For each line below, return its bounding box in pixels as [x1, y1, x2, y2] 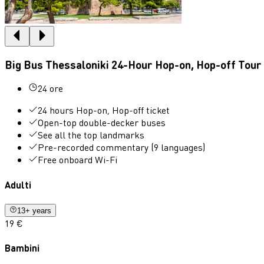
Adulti [5, 178, 31, 191]
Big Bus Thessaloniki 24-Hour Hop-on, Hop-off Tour [5, 57, 262, 71]
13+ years [17, 206, 52, 216]
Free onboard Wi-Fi [38, 153, 117, 166]
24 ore [38, 82, 63, 95]
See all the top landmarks [38, 128, 144, 141]
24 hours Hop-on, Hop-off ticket [38, 104, 170, 117]
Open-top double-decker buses [38, 116, 166, 129]
